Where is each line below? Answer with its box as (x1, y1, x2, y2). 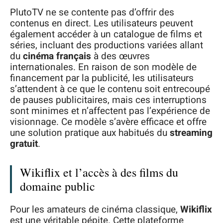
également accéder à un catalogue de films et (10, 27, 202, 41)
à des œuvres (91, 49, 150, 63)
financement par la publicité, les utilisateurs (10, 71, 194, 85)
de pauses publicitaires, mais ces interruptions (10, 93, 207, 107)
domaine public (20, 178, 95, 194)
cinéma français (23, 49, 91, 63)
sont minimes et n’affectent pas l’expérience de (10, 104, 210, 118)
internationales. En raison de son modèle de (10, 60, 197, 74)
